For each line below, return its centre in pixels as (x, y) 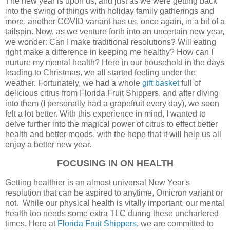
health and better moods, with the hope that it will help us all (113, 134)
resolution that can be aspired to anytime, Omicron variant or (114, 193)
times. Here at (31, 224)
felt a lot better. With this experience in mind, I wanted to (106, 113)
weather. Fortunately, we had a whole (74, 83)
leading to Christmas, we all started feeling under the (100, 72)
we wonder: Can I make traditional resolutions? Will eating (111, 42)
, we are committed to (175, 224)
